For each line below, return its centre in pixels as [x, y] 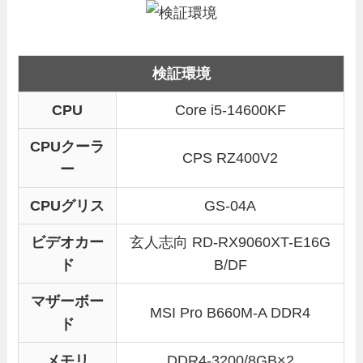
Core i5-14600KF [230, 110]
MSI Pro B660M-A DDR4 [231, 312]
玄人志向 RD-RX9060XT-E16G [231, 242]
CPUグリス [68, 205]
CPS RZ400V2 [231, 158]
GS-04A [231, 205]
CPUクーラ [68, 146]
